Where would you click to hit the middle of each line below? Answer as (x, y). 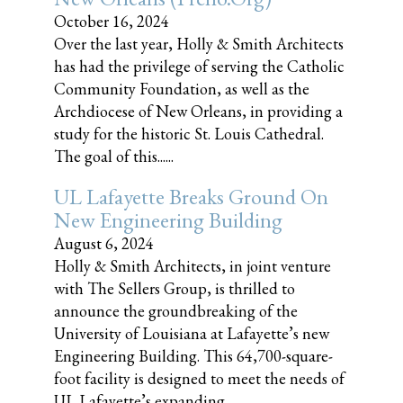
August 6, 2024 (104, 243)
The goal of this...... (114, 156)
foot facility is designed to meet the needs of (199, 378)
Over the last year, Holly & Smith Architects (199, 44)
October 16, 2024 (112, 21)
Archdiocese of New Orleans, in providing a (198, 111)
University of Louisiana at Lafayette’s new (192, 333)
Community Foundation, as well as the (182, 89)
